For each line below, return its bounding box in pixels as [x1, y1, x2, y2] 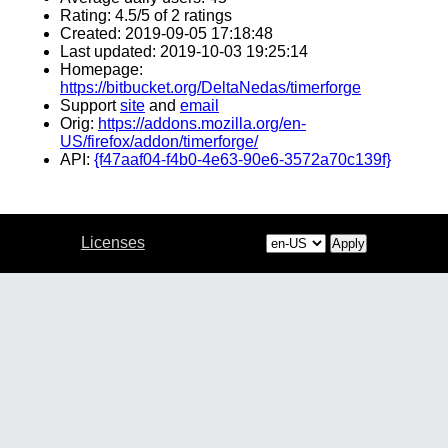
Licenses [80, 234, 145, 251]
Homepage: [60, 61, 143, 78]
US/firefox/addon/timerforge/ [60, 133, 258, 150]
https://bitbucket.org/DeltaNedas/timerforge [60, 79, 361, 96]
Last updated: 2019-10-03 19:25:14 [60, 43, 308, 60]
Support [60, 97, 120, 114]
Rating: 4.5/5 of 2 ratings [60, 7, 232, 24]
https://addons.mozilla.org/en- [98, 115, 306, 132]
